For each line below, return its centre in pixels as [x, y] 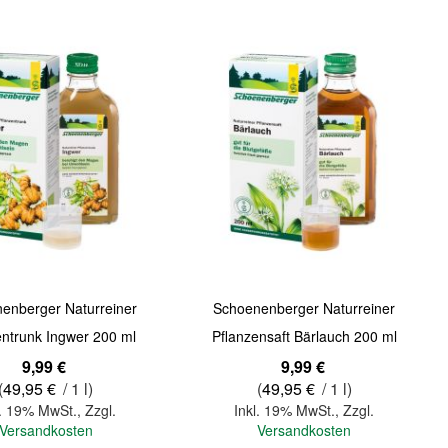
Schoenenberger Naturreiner [304, 308]
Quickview [222, 199]
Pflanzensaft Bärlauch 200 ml [304, 336]
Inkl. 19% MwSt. [285, 410]
